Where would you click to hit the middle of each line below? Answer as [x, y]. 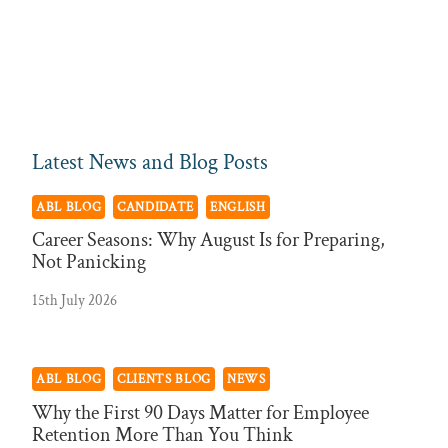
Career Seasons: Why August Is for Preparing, [208, 240]
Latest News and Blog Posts [150, 162]
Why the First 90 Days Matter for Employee [200, 412]
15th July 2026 [74, 299]
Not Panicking [89, 262]
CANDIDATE [156, 206]
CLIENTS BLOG [164, 379]
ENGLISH [237, 206]
